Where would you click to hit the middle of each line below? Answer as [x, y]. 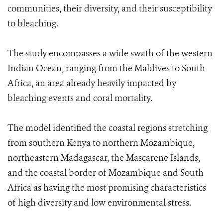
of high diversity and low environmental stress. [99, 203]
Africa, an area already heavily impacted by [92, 83]
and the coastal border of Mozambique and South [106, 173]
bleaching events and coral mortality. [80, 98]
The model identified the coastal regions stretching [108, 128]
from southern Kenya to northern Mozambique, [101, 143]
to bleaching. [33, 23]
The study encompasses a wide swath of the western [110, 53]
